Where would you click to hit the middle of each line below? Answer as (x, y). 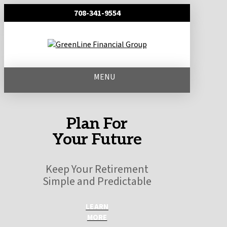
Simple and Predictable (97, 181)
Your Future (97, 139)
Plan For (97, 124)
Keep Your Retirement (97, 169)
